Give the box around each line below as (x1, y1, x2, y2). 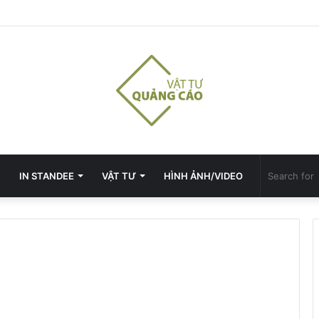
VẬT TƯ (101, 169, 136, 182)
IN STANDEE (19, 169, 74, 182)
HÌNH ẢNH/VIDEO (163, 169, 243, 182)
